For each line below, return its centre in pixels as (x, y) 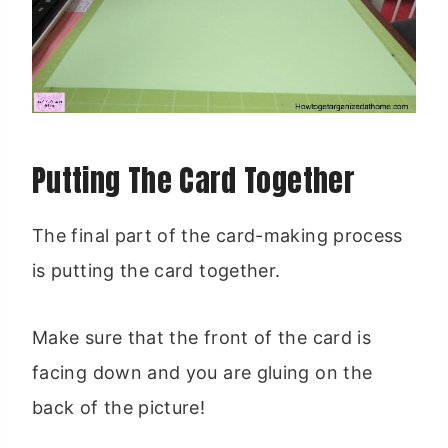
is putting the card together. (156, 270)
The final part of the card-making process (217, 235)
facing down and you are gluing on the (202, 372)
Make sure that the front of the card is (202, 337)
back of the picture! (119, 407)
